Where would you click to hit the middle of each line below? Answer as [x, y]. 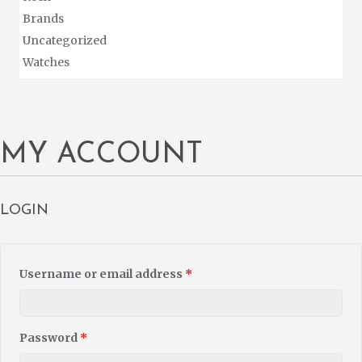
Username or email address [102, 274]
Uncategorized [65, 41]
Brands [43, 19]
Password [50, 338]
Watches [46, 63]
